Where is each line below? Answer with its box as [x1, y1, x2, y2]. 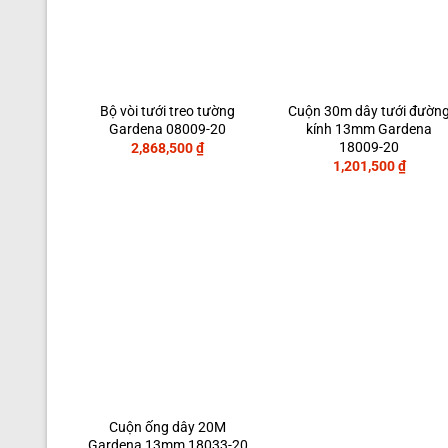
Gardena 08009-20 [109, 120, 227, 138]
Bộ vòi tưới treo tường [100, 102, 236, 120]
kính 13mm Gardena [306, 120, 433, 138]
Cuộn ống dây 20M [109, 419, 227, 437]
